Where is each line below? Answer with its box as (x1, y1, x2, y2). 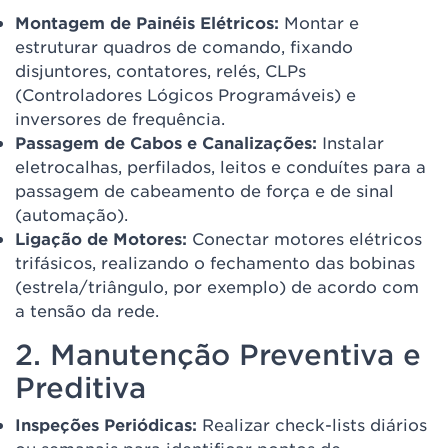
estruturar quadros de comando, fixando (15, 36, 353, 56)
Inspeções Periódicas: (15, 414, 197, 434)
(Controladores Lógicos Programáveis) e (15, 84, 356, 104)
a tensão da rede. (15, 300, 159, 320)
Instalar (317, 132, 384, 152)
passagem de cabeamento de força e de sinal (15, 180, 394, 200)
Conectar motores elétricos (187, 228, 422, 248)
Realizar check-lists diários (197, 414, 427, 434)
